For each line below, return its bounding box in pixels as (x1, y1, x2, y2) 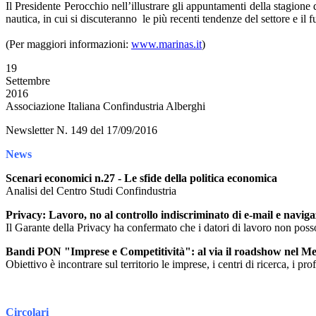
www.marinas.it (131, 38, 202, 50)
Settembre (6, 75, 50, 87)
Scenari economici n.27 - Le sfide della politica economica (6, 172, 277, 184)
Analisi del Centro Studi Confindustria (6, 185, 176, 197)
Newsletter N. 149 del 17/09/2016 (6, 124, 157, 136)
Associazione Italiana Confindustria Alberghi (6, 100, 205, 112)
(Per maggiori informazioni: (6, 38, 131, 50)
